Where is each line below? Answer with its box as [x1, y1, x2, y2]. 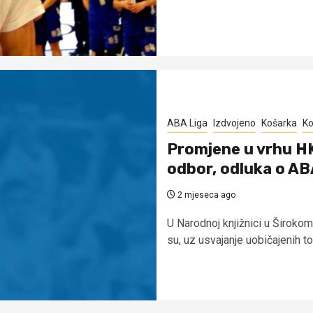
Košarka [261, 117, 297, 129]
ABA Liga [167, 117, 208, 129]
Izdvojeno [213, 117, 256, 129]
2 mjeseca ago [175, 190, 235, 201]
